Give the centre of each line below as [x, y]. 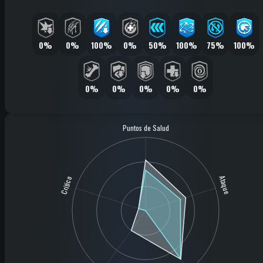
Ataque [225, 185]
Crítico [66, 185]
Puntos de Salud [146, 127]
